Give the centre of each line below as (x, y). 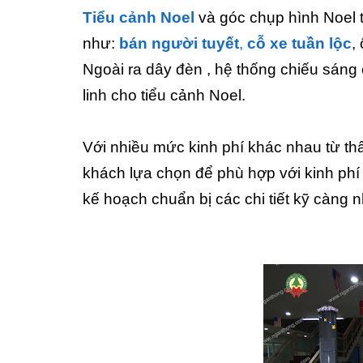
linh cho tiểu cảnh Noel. (164, 95)
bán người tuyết (179, 43)
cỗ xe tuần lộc (299, 43)
